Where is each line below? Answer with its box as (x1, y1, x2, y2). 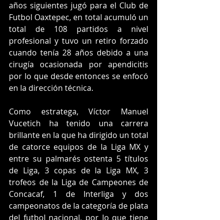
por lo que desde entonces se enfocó (9, 71, 148, 82)
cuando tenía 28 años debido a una (9, 47, 148, 58)
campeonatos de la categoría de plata (9, 200, 148, 212)
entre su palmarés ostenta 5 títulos (9, 153, 148, 165)
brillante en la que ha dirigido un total (9, 130, 148, 141)
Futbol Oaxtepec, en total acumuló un (9, 12, 148, 23)
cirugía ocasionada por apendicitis (9, 59, 148, 70)
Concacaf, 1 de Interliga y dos (9, 189, 148, 200)
